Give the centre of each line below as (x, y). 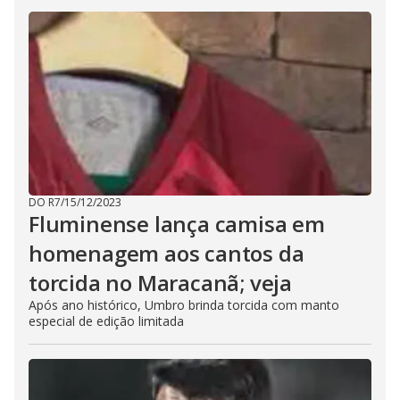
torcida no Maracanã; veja (160, 282)
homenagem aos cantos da (167, 253)
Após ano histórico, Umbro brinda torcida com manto (184, 304)
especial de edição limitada (106, 321)
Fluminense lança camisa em (177, 223)
